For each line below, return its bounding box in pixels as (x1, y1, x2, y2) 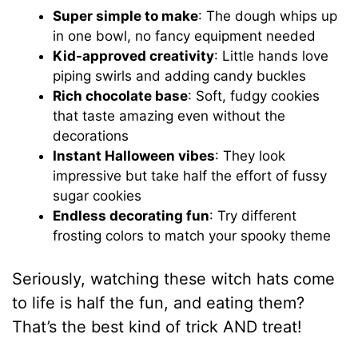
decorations (53, 128, 129, 145)
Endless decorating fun (53, 208, 210, 225)
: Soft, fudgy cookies (188, 88, 320, 105)
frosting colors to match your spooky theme (53, 228, 332, 245)
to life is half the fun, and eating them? (12, 292, 305, 312)
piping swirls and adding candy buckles (53, 68, 307, 85)
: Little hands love (214, 48, 329, 65)
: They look (215, 148, 286, 165)
